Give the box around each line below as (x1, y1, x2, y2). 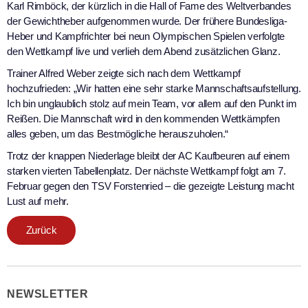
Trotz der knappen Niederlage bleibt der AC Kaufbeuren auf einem (7, 149, 290, 162)
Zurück (25, 223, 57, 236)
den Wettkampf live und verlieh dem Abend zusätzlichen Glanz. (7, 45, 280, 57)
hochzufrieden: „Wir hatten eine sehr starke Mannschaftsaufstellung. (7, 82, 301, 94)
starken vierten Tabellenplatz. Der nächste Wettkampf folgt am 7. (7, 164, 286, 177)
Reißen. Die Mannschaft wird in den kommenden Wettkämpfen (7, 112, 280, 124)
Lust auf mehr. (7, 195, 69, 207)
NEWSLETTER (7, 287, 88, 300)
